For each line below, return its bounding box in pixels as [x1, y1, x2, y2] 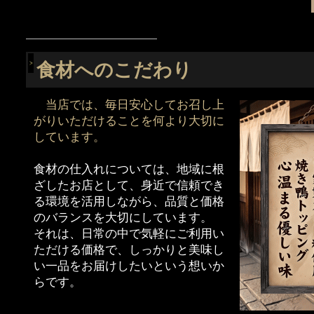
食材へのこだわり [36, 60, 192, 81]
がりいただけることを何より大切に [34, 114, 225, 128]
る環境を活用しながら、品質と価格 [34, 195, 225, 209]
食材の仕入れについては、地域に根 [34, 163, 225, 177]
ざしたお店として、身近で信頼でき [34, 179, 225, 193]
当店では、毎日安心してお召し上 [46, 98, 225, 112]
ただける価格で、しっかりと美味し [34, 243, 225, 257]
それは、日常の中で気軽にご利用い [34, 227, 225, 241]
